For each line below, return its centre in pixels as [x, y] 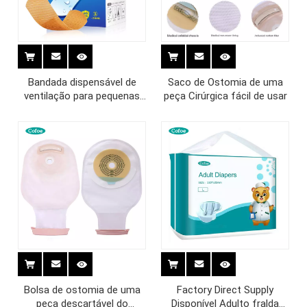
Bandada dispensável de [82, 82]
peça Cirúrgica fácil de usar [225, 96]
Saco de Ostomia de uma [225, 82]
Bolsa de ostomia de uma [82, 290]
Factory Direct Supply [225, 290]
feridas [82, 110]
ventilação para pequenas [82, 96]
